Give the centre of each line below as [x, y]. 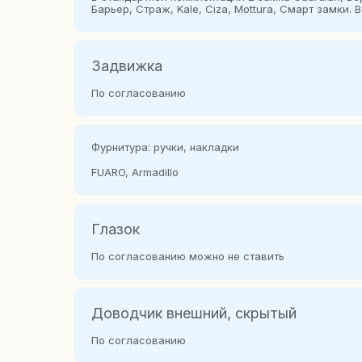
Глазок [116, 229]
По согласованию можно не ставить [188, 256]
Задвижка [127, 66]
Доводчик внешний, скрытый [194, 313]
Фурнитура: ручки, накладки [165, 147]
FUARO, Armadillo [135, 172]
